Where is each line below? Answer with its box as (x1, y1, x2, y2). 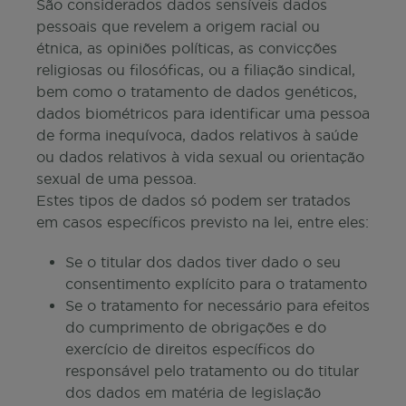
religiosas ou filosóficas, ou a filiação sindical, (36, 62, 355, 78)
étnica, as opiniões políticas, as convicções (36, 40, 337, 56)
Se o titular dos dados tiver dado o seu (65, 254, 341, 270)
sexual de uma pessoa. (36, 170, 197, 187)
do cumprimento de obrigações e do (65, 319, 326, 335)
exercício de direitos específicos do (65, 341, 314, 357)
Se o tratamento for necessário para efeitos (65, 297, 370, 314)
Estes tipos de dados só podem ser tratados (36, 192, 351, 208)
